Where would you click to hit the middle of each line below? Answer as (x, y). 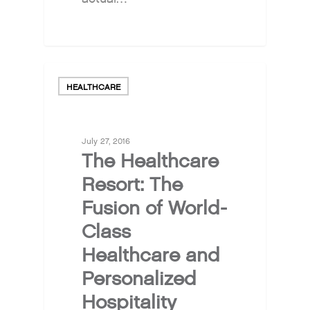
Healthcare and (151, 256)
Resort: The (133, 185)
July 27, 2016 (106, 142)
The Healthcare (151, 162)
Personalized (139, 279)
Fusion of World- (155, 209)
